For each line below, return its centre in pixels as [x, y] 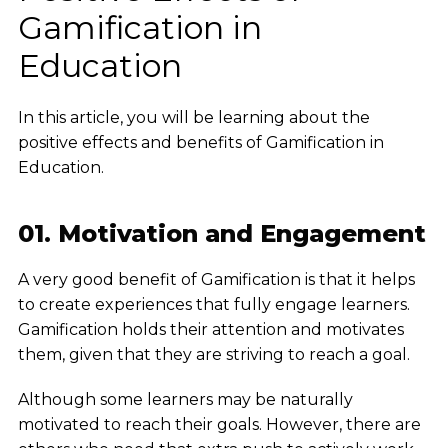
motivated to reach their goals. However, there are [219, 425]
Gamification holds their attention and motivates [210, 330]
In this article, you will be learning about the [193, 118]
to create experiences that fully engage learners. [213, 305]
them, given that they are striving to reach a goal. [215, 355]
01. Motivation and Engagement [221, 234]
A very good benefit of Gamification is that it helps [216, 280]
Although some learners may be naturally [185, 400]
